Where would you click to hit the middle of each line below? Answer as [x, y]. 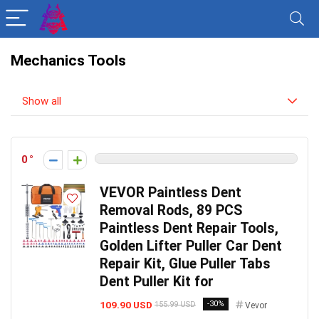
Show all [42, 101]
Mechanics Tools [68, 61]
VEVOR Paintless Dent [171, 193]
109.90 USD [126, 305]
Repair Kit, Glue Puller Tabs [185, 264]
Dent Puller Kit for [157, 282]
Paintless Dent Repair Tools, [189, 228]
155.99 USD [175, 304]
